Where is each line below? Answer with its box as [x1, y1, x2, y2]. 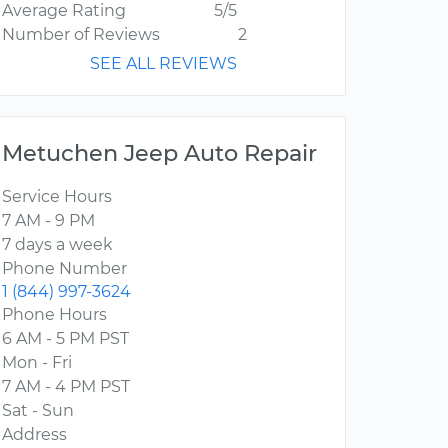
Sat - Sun [2, 401, 74, 421]
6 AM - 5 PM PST [2, 329, 129, 349]
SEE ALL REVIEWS [90, 54, 237, 74]
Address [2, 425, 67, 445]
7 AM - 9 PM [2, 211, 95, 231]
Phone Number [2, 259, 127, 279]
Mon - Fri [2, 353, 72, 373]
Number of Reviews [2, 25, 160, 45]
